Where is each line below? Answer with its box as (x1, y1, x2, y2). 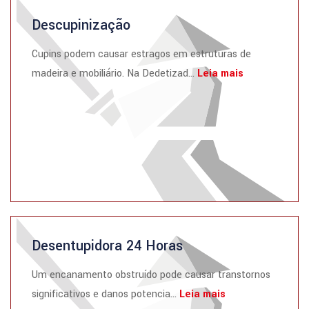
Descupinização (32, 15, 130, 35)
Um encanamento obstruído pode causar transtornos (32, 268, 270, 282)
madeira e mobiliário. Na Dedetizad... (32, 66, 197, 81)
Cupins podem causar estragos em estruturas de (32, 47, 251, 61)
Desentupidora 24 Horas (32, 236, 183, 256)
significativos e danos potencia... (32, 287, 179, 301)
